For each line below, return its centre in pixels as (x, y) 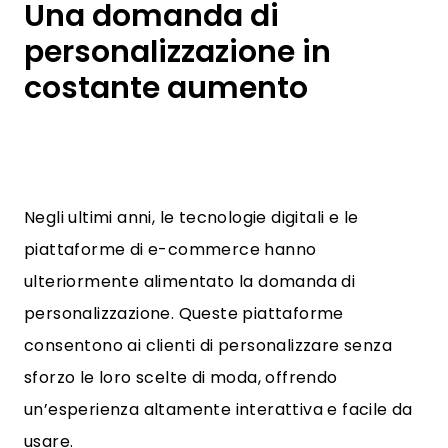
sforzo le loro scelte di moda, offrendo (181, 377)
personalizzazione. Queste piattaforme (184, 313)
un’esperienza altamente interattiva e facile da (218, 409)
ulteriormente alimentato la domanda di (190, 281)
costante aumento (166, 88)
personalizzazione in (177, 52)
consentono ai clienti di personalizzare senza (208, 345)
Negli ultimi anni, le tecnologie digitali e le (191, 217)
